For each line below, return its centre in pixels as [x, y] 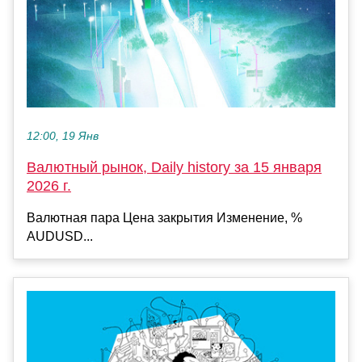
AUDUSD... [60, 237]
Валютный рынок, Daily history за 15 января [174, 168]
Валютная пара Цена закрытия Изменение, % [164, 218]
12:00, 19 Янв [63, 137]
